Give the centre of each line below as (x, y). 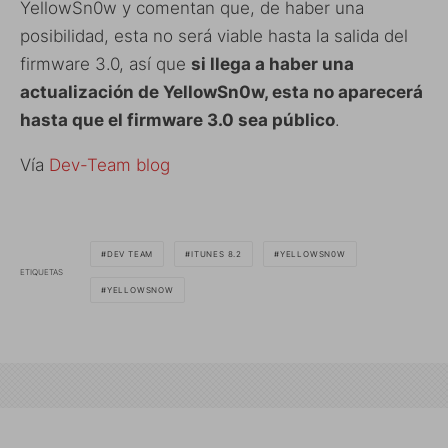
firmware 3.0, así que (105, 64)
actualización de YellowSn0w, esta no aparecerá (221, 92)
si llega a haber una (272, 64)
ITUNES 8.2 (217, 254)
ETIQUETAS (41, 271)
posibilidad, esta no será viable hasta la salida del (214, 36)
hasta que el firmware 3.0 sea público (177, 120)
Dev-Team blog (109, 165)
